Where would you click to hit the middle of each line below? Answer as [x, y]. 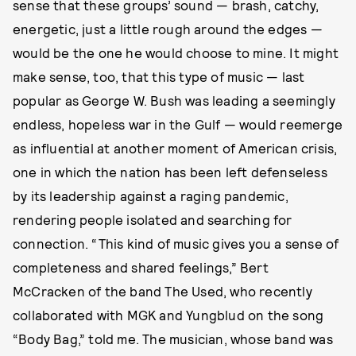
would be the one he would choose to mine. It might [176, 52]
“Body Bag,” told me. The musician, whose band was [173, 338]
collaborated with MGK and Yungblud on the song [168, 314]
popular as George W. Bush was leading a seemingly [174, 100]
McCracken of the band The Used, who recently [163, 290]
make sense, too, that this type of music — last [159, 76]
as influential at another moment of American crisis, [175, 147]
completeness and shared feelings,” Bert [141, 267]
